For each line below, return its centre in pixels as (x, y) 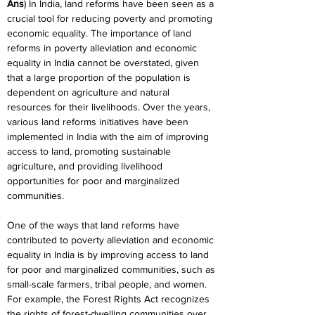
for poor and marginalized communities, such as (112, 269)
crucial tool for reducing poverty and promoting (111, 18)
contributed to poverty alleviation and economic (112, 240)
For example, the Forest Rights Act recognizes (110, 299)
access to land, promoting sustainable (90, 151)
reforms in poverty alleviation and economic (103, 48)
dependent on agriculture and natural (90, 92)
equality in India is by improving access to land (109, 255)
